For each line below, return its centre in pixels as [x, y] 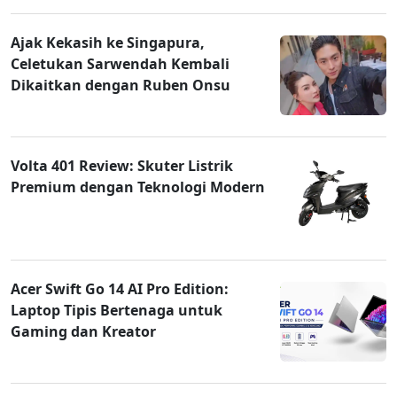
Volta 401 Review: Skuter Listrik [122, 166]
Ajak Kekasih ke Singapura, [108, 43]
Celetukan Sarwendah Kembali [120, 64]
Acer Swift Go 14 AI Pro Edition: [120, 289]
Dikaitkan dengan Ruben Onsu [121, 86]
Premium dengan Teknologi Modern [138, 187]
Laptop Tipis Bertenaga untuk [117, 311]
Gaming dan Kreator [83, 332]
